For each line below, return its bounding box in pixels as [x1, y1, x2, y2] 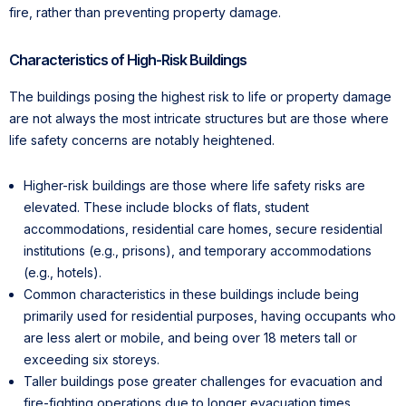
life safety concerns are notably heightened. [9, 132, 275, 149]
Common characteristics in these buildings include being [24, 286, 359, 303]
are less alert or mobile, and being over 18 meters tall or [24, 330, 357, 346]
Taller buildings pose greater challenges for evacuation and [24, 373, 382, 390]
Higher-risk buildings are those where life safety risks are [24, 178, 365, 194]
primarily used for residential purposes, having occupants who [24, 308, 396, 324]
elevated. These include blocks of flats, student [24, 199, 309, 216]
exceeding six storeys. [24, 352, 159, 368]
